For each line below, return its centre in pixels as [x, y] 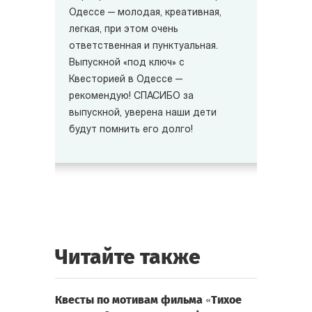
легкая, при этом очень [124, 30]
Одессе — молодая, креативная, [145, 13]
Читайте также [128, 257]
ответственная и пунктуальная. [143, 47]
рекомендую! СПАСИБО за [131, 97]
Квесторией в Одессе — [126, 80]
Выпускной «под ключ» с [127, 63]
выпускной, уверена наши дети [143, 114]
